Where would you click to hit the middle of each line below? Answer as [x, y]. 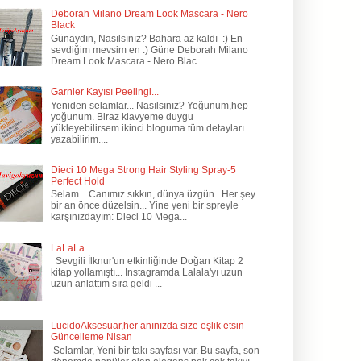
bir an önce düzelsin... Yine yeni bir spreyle [144, 206]
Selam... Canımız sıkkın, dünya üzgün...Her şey [153, 195]
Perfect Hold [77, 181]
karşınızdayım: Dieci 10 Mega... [118, 217]
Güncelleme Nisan [91, 337]
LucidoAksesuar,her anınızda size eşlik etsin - [150, 326]
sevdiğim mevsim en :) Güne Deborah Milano [149, 50]
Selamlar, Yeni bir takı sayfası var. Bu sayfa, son [155, 350]
